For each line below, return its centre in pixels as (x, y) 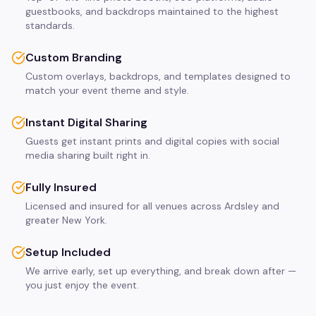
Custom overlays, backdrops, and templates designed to (158, 76)
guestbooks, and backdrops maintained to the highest (152, 11)
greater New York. (66, 220)
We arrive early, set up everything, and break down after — (161, 271)
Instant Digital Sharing (86, 122)
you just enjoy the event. (82, 285)
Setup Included (68, 252)
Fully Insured (61, 187)
